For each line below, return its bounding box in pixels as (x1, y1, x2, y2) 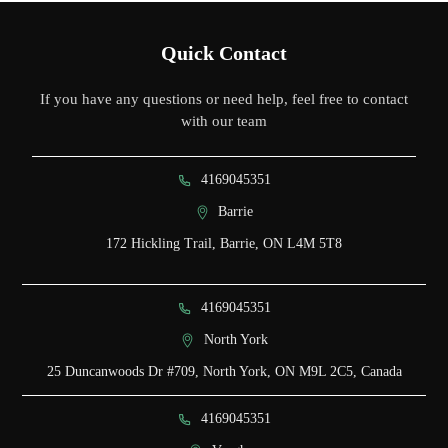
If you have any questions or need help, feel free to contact (40, 91, 408, 108)
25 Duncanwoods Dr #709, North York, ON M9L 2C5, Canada (46, 364, 402, 380)
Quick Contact (161, 42, 287, 65)
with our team (181, 113, 267, 130)
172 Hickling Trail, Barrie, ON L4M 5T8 (106, 236, 342, 252)
